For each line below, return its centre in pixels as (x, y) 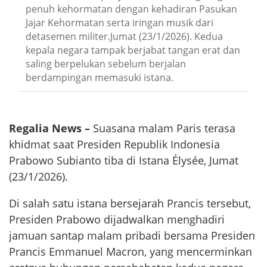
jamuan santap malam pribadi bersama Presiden (132, 236)
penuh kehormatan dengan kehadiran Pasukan (131, 9)
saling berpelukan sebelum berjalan (106, 63)
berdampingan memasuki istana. (100, 77)
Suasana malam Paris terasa (163, 128)
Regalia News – (49, 128)
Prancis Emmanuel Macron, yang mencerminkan (131, 252)
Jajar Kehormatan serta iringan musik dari (119, 22)
